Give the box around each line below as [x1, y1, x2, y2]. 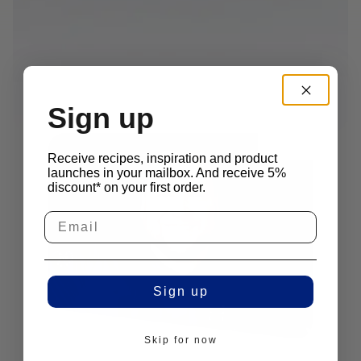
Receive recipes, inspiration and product [48, 151, 277, 165]
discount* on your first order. [48, 180, 205, 194]
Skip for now [143, 334, 218, 346]
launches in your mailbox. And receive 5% [48, 165, 286, 180]
